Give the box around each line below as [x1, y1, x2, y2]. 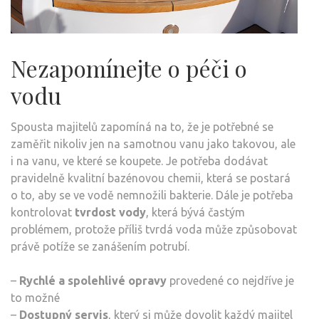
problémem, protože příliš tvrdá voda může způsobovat [11, 222, 297, 236]
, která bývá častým [146, 205, 245, 219]
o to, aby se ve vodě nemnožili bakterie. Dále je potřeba [11, 188, 293, 202]
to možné [11, 291, 60, 304]
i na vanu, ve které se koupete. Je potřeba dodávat [11, 154, 268, 167]
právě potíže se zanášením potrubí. [11, 239, 189, 253]
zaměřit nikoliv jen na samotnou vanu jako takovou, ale [11, 137, 296, 150]
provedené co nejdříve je [167, 273, 294, 287]
